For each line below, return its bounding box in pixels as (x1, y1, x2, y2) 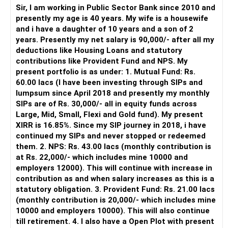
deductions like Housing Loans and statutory (16, 45, 182, 55)
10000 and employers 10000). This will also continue (16, 206, 210, 215)
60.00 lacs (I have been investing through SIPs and (16, 77, 203, 87)
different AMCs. (16, 113, 70, 123)
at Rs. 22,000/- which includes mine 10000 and (16, 152, 188, 162)
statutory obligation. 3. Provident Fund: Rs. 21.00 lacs (16, 184, 95, 194)
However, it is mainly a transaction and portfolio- (16, 135, 181, 145)
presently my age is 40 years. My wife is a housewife (16, 13, 208, 23)
